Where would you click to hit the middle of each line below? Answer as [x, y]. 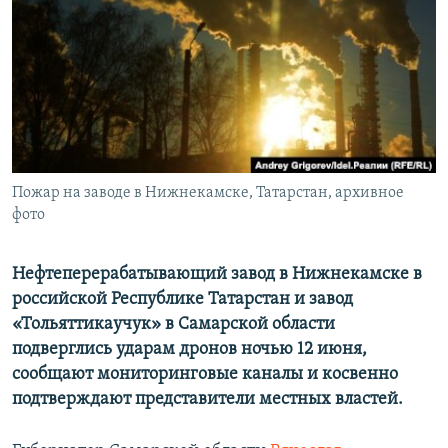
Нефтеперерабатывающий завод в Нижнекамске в [217, 275]
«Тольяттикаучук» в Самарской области [173, 325]
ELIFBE [55, 90]
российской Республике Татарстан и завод [182, 300]
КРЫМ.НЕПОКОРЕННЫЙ [106, 54]
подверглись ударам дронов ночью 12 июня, [189, 350]
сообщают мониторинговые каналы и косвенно [205, 375]
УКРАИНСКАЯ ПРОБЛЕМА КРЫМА [130, 126]
